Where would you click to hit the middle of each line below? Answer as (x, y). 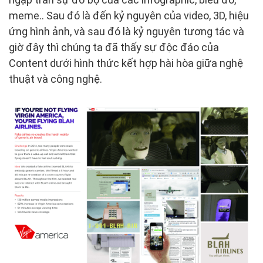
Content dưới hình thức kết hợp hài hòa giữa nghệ (126, 63)
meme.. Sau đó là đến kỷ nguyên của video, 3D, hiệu (129, 15)
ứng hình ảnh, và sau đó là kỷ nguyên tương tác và (127, 31)
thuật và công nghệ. (55, 79)
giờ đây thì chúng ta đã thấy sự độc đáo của (114, 47)
